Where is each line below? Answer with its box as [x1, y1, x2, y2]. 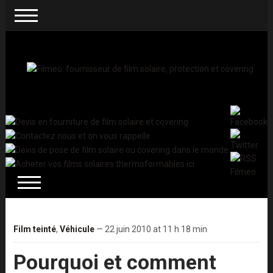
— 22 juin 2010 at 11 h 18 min [94, 224, 207, 235]
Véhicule [59, 224, 94, 235]
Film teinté [13, 224, 56, 235]
